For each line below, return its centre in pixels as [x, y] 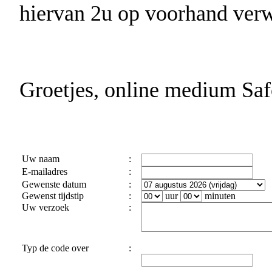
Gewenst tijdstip [52, 195]
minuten [219, 195]
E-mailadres [43, 171]
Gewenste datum [53, 184]
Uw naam [39, 158]
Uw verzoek [44, 207]
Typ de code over [54, 248]
